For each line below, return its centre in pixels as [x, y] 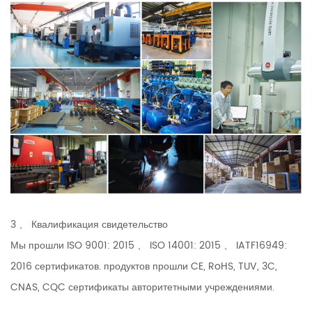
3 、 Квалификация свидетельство [89, 225]
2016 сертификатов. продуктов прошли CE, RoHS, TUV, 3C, [144, 267]
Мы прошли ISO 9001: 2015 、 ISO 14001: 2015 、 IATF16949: [149, 246]
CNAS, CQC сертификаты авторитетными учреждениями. [142, 288]
